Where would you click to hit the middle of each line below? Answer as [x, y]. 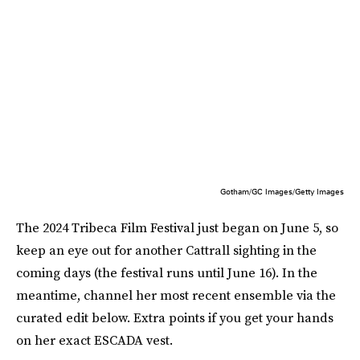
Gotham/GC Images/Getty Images [282, 191]
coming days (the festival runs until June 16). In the [167, 272]
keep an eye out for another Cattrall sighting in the [166, 250]
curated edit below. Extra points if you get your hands [175, 317]
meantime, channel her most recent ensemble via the [176, 295]
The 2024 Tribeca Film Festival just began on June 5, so [177, 227]
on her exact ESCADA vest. [94, 340]
